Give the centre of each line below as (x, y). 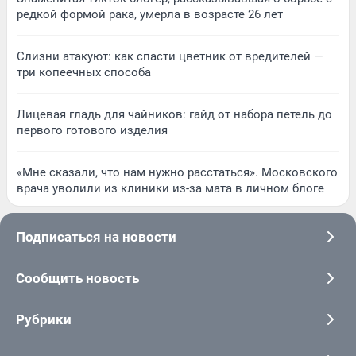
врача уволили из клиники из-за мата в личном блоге (170, 188)
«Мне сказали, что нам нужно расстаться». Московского (177, 172)
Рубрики (44, 319)
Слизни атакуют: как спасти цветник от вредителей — (170, 56)
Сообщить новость (77, 278)
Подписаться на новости (96, 236)
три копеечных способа (84, 72)
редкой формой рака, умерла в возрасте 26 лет (150, 14)
